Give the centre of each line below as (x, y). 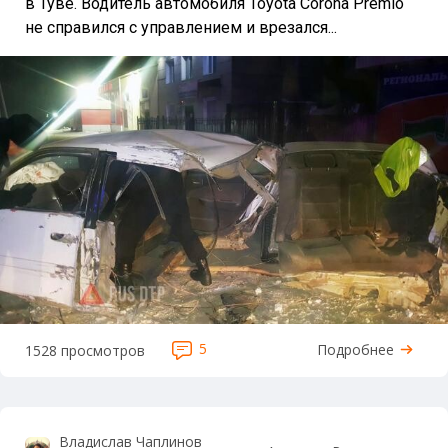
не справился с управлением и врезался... (181, 28)
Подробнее (355, 350)
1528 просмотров (85, 351)
